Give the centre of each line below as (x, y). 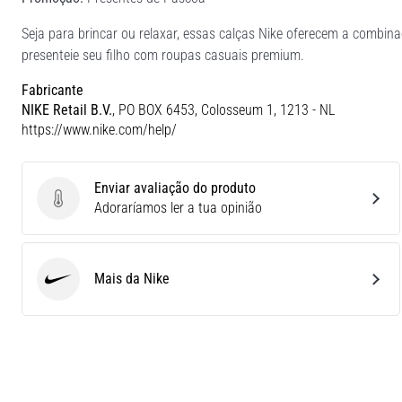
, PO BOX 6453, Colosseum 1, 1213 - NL (223, 109)
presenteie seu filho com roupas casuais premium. (163, 55)
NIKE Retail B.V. (67, 109)
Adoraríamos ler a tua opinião (178, 207)
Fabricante (52, 90)
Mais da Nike (132, 278)
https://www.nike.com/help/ (99, 129)
